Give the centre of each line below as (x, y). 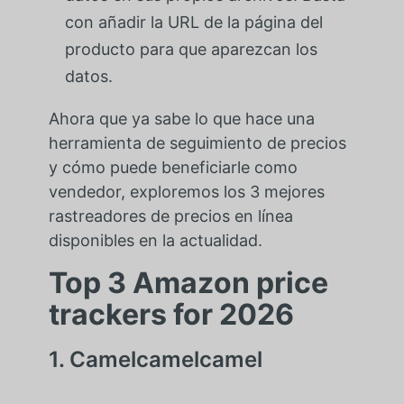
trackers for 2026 (171, 315)
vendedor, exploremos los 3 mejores (186, 192)
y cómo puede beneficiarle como (173, 168)
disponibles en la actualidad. (155, 241)
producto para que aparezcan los (191, 50)
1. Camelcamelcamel (155, 360)
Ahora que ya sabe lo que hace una (181, 119)
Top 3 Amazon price (188, 283)
